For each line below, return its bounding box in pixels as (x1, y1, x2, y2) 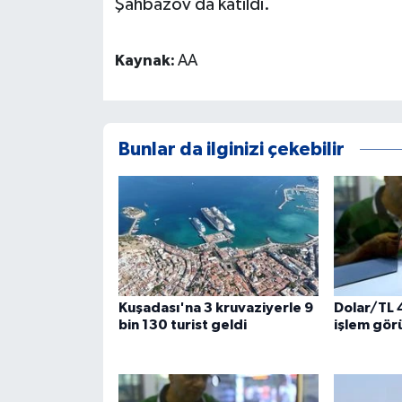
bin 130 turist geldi (118, 318, 247, 333)
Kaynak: (114, 53, 178, 69)
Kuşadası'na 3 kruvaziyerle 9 (118, 301, 313, 316)
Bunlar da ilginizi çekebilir (118, 140, 345, 160)
